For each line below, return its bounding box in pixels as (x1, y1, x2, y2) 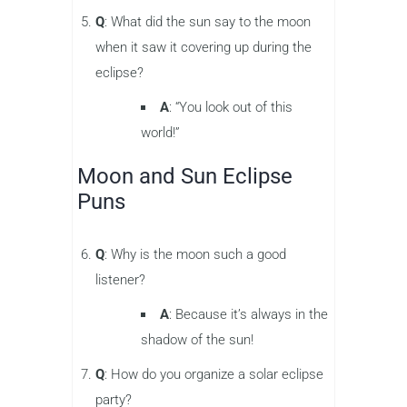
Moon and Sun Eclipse (77, 163, 293, 189)
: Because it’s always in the (169, 305, 328, 323)
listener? (95, 271, 145, 288)
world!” (141, 124, 180, 141)
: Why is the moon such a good (104, 245, 286, 263)
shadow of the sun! (141, 331, 253, 348)
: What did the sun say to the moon (104, 13, 311, 30)
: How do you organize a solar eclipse (104, 365, 323, 382)
